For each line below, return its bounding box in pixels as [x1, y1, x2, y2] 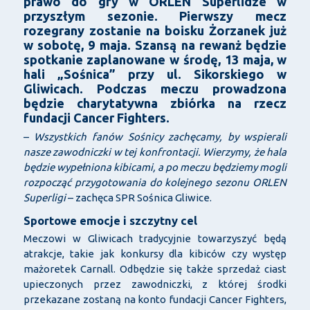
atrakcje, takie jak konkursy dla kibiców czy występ [23, 247, 287, 259]
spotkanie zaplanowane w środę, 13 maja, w [23, 52, 287, 66]
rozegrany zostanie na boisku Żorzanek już [23, 23, 287, 37]
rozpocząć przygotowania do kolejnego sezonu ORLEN [23, 176, 287, 188]
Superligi [23, 191, 68, 203]
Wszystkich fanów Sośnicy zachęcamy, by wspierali [34, 130, 287, 143]
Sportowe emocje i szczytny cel [23, 213, 197, 227]
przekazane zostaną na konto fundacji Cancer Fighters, [23, 293, 287, 305]
